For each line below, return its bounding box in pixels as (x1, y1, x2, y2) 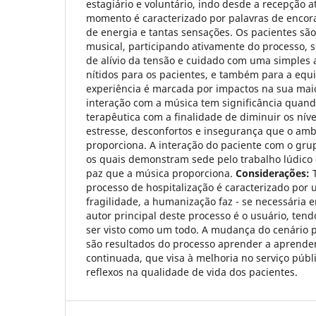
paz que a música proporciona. (86, 166, 236, 180)
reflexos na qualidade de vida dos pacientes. (86, 265, 298, 279)
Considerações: (236, 166, 310, 180)
